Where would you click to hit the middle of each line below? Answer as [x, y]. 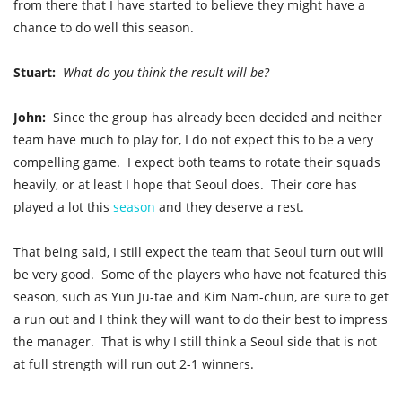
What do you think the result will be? [168, 73]
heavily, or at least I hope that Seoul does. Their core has [185, 185]
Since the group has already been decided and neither [216, 118]
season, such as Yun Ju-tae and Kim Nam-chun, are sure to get [201, 297]
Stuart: [35, 73]
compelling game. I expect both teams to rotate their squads [197, 162]
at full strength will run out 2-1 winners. [137, 364]
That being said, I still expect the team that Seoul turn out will [199, 252]
